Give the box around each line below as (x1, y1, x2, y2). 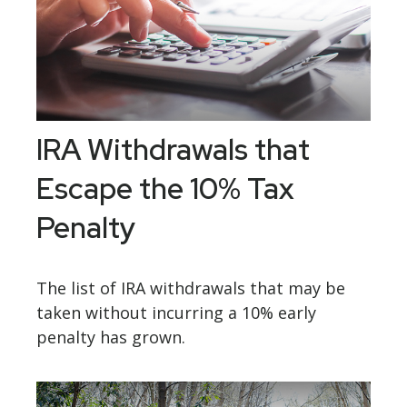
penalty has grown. (36, 326, 185, 349)
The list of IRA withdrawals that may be (36, 277, 345, 300)
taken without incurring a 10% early (36, 302, 316, 324)
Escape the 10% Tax (36, 169, 294, 209)
